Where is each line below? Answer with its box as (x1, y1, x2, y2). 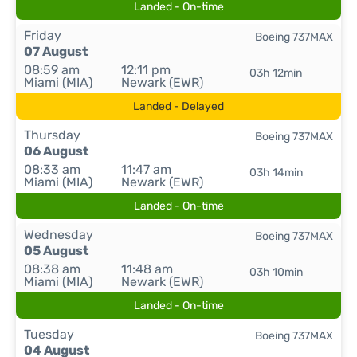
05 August (24, 243, 88, 258)
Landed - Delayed (133, 100, 224, 113)
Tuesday (24, 327, 74, 342)
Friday (24, 28, 61, 43)
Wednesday (24, 227, 93, 242)
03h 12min (249, 66, 303, 80)
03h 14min (249, 166, 303, 179)
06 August (24, 143, 88, 159)
